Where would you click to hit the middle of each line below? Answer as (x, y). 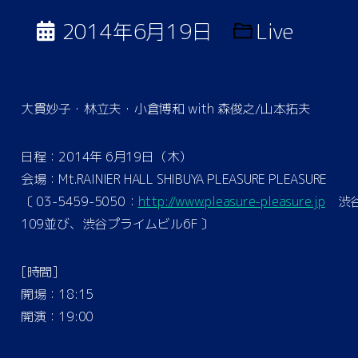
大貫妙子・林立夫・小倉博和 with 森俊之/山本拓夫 (165, 108)
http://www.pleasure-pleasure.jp (231, 201)
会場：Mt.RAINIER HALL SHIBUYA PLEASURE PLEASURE (174, 179)
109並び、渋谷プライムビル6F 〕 (117, 223)
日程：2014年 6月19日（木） (106, 156)
